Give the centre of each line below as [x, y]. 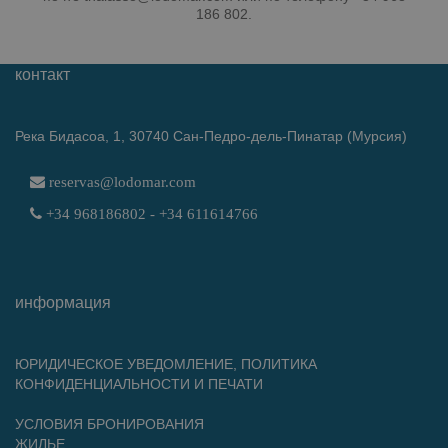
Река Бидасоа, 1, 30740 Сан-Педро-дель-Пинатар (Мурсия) [211, 136]
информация [63, 303]
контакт [42, 75]
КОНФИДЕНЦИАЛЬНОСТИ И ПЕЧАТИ [139, 384]
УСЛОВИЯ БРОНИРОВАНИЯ [109, 424]
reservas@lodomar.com [120, 182]
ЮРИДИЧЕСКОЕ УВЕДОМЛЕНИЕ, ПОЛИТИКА [166, 364]
